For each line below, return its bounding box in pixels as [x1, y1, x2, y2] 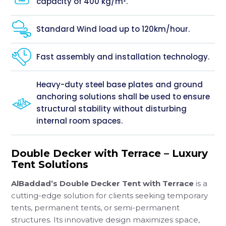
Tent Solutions [11, 158, 89, 171]
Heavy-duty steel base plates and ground [36, 79, 203, 90]
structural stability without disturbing [36, 103, 187, 115]
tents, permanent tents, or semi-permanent [11, 203, 180, 213]
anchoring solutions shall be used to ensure [36, 91, 210, 102]
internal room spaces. [36, 116, 123, 127]
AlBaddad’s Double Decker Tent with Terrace [11, 179, 194, 189]
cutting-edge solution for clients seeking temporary [11, 191, 208, 201]
